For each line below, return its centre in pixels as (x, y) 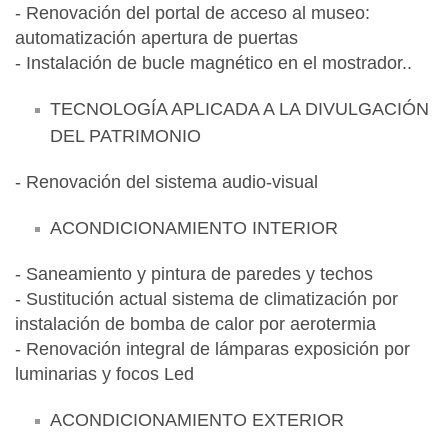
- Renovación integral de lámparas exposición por (212, 348)
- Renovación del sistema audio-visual (166, 181)
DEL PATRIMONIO (125, 135)
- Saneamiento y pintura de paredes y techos (194, 273)
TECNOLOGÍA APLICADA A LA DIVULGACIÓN (239, 108)
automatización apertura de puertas (159, 37)
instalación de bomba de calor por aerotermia (195, 323)
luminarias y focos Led (104, 373)
